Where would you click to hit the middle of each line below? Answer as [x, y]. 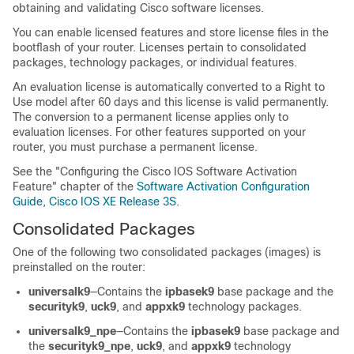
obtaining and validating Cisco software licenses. [138, 8]
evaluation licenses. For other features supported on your [159, 132]
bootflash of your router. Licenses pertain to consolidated [160, 47]
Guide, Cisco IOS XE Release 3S [94, 201]
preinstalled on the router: [79, 267]
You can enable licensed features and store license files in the [171, 32]
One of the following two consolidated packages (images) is [167, 252]
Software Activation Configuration [223, 186]
